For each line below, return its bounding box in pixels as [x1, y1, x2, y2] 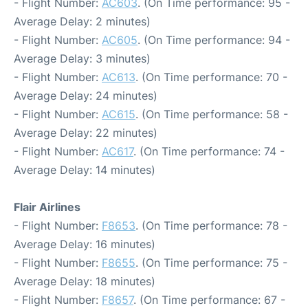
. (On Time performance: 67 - [133, 293, 285, 307]
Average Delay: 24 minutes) [14, 89, 157, 102]
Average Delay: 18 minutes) [14, 274, 155, 288]
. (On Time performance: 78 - [135, 219, 287, 232]
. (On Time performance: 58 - [135, 107, 288, 121]
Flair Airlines [14, 200, 80, 214]
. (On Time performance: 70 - [135, 70, 287, 84]
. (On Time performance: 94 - [137, 33, 290, 47]
